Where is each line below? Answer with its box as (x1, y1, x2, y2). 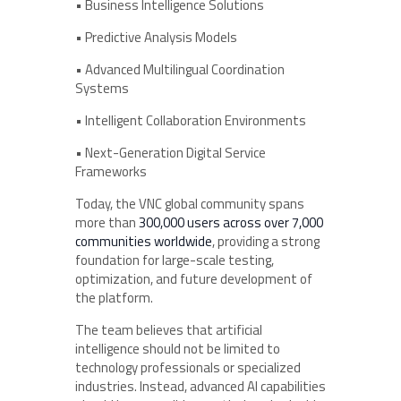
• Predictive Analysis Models (75, 26, 237, 47)
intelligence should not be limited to (75, 337, 280, 359)
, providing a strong (212, 230, 320, 252)
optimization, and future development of (75, 268, 312, 289)
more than (75, 211, 139, 233)
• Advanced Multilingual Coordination (75, 58, 285, 80)
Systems (75, 77, 129, 98)
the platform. (75, 286, 153, 308)
